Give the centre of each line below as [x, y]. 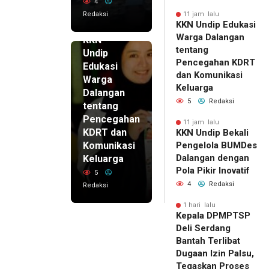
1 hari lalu [199, 205]
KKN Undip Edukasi [216, 25]
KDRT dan [105, 133]
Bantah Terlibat [208, 241]
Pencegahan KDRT [216, 63]
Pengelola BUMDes [216, 146]
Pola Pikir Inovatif [213, 171]
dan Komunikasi [209, 75]
